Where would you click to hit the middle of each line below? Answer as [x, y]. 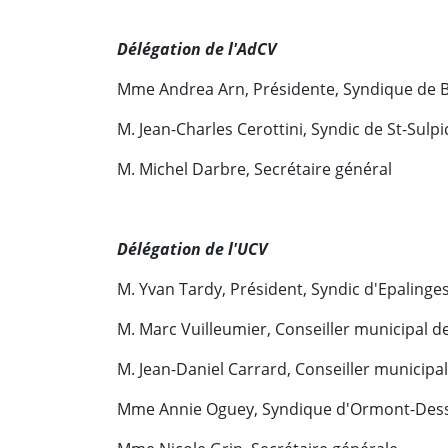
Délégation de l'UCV [192, 248]
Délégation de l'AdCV [196, 48]
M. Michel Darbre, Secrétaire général [254, 168]
